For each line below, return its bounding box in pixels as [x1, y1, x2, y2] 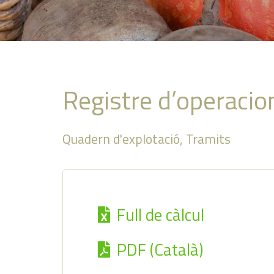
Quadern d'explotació [62, 128, 180, 149]
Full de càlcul [116, 201, 204, 227]
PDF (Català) [116, 237, 203, 262]
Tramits [186, 128, 231, 149]
